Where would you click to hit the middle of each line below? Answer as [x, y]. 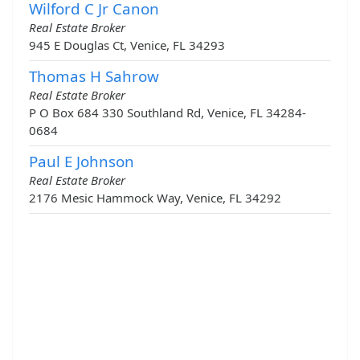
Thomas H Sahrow [94, 76]
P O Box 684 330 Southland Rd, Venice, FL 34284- [168, 113]
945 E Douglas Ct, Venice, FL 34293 [127, 45]
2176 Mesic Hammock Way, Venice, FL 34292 [155, 198]
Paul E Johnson [82, 162]
